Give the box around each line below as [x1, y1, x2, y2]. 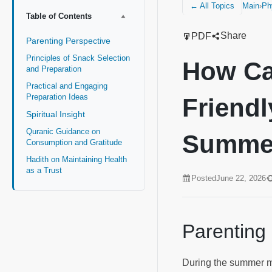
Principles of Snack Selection [26, 53, 130, 63]
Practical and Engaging [26, 81, 107, 90]
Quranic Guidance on [26, 127, 100, 136]
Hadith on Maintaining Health [26, 155, 127, 164]
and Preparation [26, 64, 84, 73]
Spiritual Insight [26, 109, 87, 119]
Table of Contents [26, 12, 92, 21]
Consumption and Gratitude [26, 138, 124, 147]
